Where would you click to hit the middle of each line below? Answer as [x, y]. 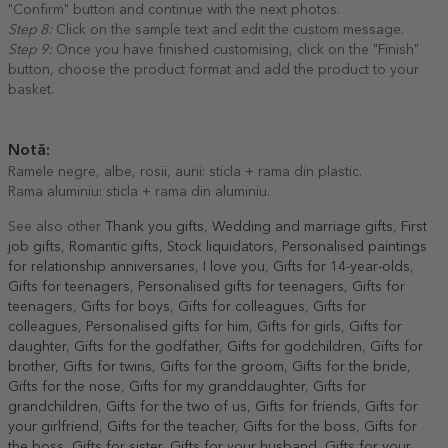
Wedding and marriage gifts [302, 226]
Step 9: [30, 49]
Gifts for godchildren [294, 346]
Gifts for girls [299, 326]
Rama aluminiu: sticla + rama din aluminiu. [139, 191]
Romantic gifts [114, 246]
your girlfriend [53, 426]
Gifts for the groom [222, 366]
